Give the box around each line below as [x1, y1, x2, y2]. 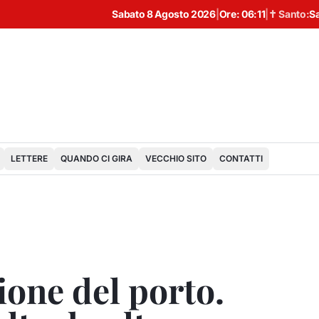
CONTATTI [219, 153, 263, 164]
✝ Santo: [268, 8, 310, 20]
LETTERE [11, 153, 48, 164]
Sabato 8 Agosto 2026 [112, 8, 216, 20]
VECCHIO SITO [145, 153, 206, 164]
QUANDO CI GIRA [61, 153, 132, 164]
